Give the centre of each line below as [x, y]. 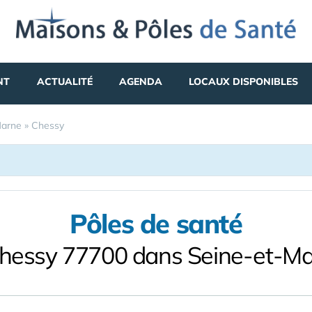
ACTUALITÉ [64, 81]
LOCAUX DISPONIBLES [244, 81]
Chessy [48, 125]
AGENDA [140, 81]
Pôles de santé [156, 224]
